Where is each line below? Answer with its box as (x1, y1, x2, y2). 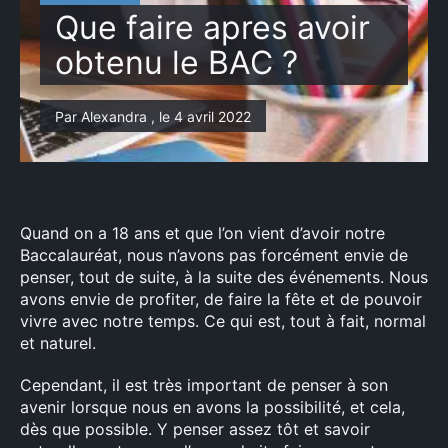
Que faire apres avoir (55, 8, 370, 47)
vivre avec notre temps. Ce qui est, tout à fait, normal (20, 311, 426, 331)
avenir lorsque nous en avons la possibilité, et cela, (20, 397, 405, 417)
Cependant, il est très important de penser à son (20, 375, 388, 395)
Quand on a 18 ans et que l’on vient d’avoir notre (20, 223, 385, 243)
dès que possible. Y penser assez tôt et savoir (20, 419, 370, 439)
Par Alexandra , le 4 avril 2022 (55, 108, 251, 125)
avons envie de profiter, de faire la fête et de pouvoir (20, 289, 422, 309)
